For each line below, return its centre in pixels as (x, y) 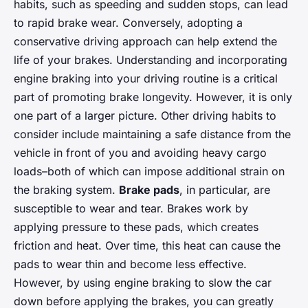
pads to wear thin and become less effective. (130, 264)
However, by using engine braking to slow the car (143, 282)
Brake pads (149, 189)
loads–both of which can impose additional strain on (149, 171)
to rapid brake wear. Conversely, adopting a (128, 22)
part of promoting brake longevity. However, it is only (153, 97)
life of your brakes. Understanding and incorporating (151, 59)
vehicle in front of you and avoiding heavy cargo (140, 152)
